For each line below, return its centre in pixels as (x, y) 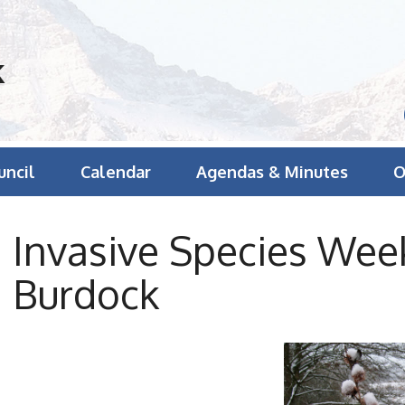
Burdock (86, 294)
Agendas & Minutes (272, 172)
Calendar (116, 172)
